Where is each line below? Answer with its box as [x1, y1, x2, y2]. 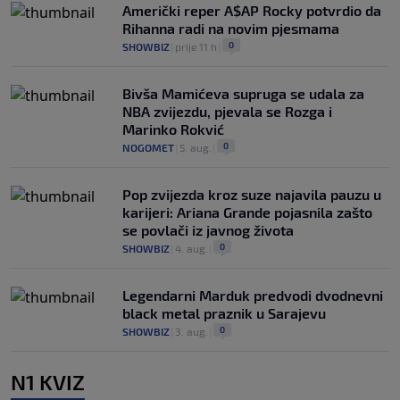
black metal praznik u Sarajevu [122, 304, 326, 322]
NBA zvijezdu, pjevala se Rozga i [122, 103, 332, 121]
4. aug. [175, 242, 208, 255]
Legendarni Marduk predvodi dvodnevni [122, 287, 383, 304]
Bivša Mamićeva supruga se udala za [122, 85, 364, 103]
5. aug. [179, 141, 212, 154]
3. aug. [175, 325, 208, 338]
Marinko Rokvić [122, 121, 224, 138]
